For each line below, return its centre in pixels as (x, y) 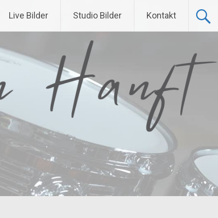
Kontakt (161, 15)
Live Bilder (28, 15)
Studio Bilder (97, 15)
